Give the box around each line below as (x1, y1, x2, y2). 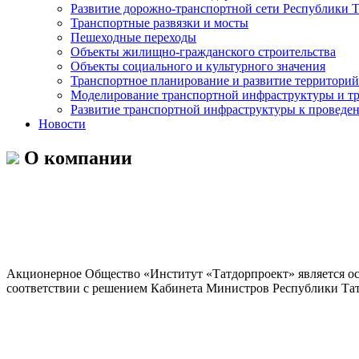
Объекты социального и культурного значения (71, 59, 325, 73)
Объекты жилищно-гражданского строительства (71, 45, 336, 58)
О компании (19, 147, 132, 168)
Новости (38, 117, 86, 131)
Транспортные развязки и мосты (71, 16, 248, 30)
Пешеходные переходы (71, 30, 196, 44)
